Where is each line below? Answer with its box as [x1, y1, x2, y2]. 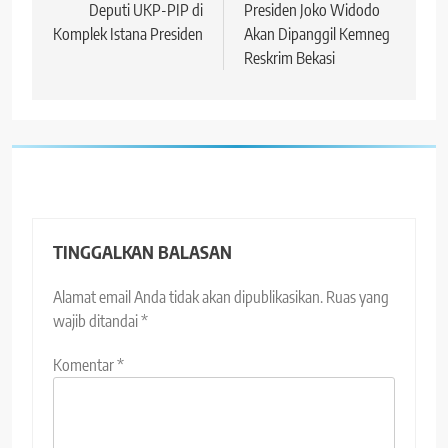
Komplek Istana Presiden [53, 24, 203, 45]
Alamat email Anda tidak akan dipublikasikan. [53, 287, 323, 308]
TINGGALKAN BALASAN [53, 241, 232, 264]
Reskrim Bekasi [244, 48, 335, 69]
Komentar [53, 355, 117, 376]
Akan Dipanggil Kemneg [244, 24, 390, 45]
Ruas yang [326, 287, 389, 308]
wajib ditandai [53, 311, 141, 332]
